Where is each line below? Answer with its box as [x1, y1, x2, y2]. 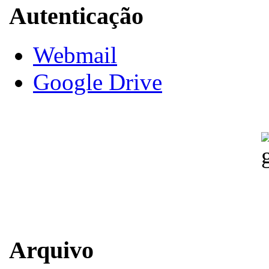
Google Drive [33, 69, 162, 95]
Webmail [33, 42, 117, 68]
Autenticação [9, 2, 144, 30]
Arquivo [9, 236, 94, 264]
